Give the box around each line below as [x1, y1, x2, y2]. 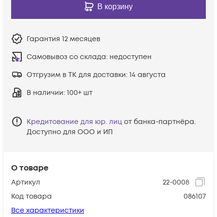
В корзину [97, 2, 133, 11]
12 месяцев [62, 34, 100, 44]
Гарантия [27, 34, 62, 44]
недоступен [109, 52, 152, 62]
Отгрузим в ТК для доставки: [27, 70, 129, 79]
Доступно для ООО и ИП [27, 127, 113, 137]
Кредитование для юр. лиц [27, 117, 122, 126]
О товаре [11, 162, 48, 173]
